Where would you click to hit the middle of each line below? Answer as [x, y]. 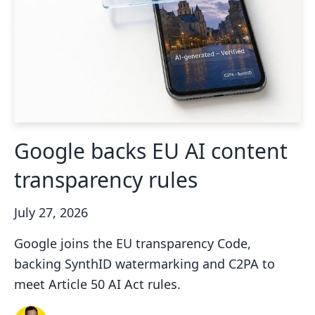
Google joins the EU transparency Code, [133, 243]
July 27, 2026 [51, 212]
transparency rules [106, 179]
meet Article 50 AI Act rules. [97, 284]
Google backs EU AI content [151, 150]
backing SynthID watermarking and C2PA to [144, 263]
